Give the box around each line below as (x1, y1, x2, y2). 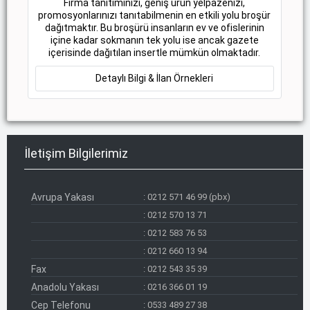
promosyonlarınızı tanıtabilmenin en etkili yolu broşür (38, 10, 271, 21)
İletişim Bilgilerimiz (24, 146, 128, 161)
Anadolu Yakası (31, 282, 99, 293)
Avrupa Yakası (31, 192, 94, 203)
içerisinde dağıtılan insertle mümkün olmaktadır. (48, 47, 261, 59)
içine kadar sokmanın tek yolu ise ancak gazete (50, 35, 259, 46)
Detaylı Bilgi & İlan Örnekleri (95, 73, 214, 84)
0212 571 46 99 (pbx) (147, 192, 230, 203)
